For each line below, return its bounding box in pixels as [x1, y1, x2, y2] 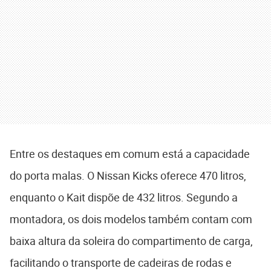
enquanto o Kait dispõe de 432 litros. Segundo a [10, 190, 238, 204]
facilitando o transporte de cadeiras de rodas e [10, 255, 232, 270]
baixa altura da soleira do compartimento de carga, [10, 233, 253, 248]
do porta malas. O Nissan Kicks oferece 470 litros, [10, 168, 246, 183]
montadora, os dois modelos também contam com [10, 212, 252, 226]
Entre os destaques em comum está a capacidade [10, 146, 250, 161]
